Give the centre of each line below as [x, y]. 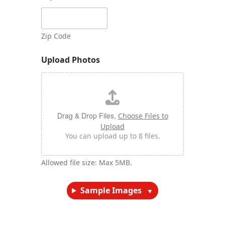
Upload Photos [71, 60]
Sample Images [111, 190]
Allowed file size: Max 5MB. [87, 162]
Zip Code [56, 36]
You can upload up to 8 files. [113, 136]
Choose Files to [143, 116]
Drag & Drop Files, [87, 116]
